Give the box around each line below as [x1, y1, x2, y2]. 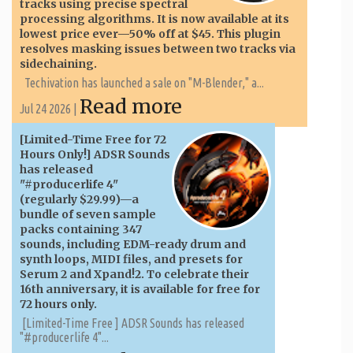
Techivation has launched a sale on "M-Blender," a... [20, 75, 264, 90]
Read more [80, 93, 182, 119]
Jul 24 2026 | [20, 101, 80, 116]
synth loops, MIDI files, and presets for [20, 251, 243, 266]
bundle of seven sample [20, 206, 156, 221]
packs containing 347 [20, 221, 142, 236]
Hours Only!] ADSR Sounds [20, 147, 170, 162]
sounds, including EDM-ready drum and [20, 236, 246, 251]
